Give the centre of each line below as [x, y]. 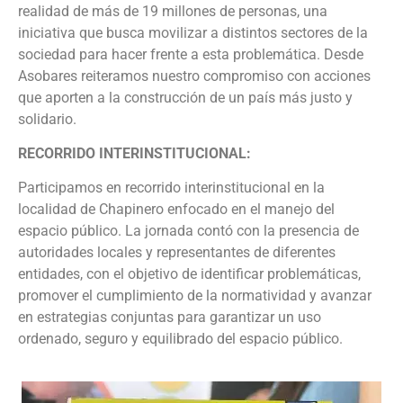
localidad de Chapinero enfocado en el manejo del [176, 210]
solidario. [47, 119]
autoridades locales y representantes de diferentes [177, 253]
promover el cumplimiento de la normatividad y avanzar [195, 296]
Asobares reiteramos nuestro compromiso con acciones [194, 76]
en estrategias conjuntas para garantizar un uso [170, 318]
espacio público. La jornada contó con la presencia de [188, 231]
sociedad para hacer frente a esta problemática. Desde [191, 54]
